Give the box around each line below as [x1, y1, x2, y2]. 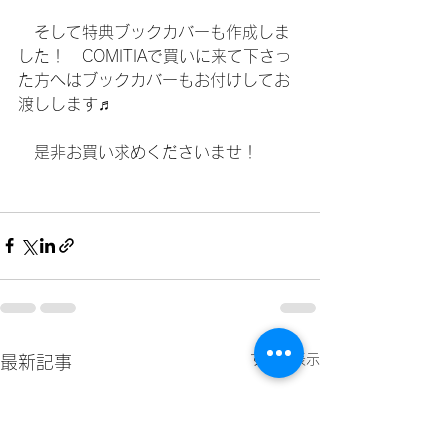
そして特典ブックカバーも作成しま [18, 23, 290, 40]
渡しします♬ [18, 95, 114, 112]
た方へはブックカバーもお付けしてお [18, 71, 290, 88]
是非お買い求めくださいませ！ [18, 143, 258, 160]
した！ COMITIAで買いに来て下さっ [18, 47, 291, 64]
